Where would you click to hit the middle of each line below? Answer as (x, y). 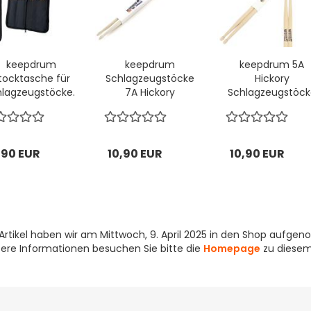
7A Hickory (150, 92)
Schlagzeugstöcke (150, 78)
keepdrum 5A (272, 65)
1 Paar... (272, 106)
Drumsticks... (150, 106)
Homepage (232, 249)
